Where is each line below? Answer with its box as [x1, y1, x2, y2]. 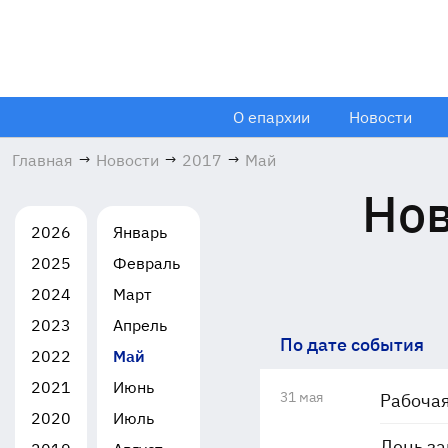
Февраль [113, 253, 180, 273]
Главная [12, 150, 73, 170]
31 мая [279, 388, 323, 406]
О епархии [233, 106, 310, 127]
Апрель [113, 315, 167, 335]
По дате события [279, 333, 424, 356]
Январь [113, 222, 167, 242]
